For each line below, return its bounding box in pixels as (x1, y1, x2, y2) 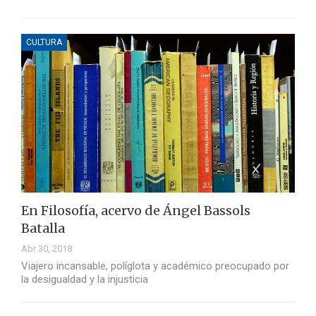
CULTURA (26, 37, 62, 48)
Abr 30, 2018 (21, 243, 72, 255)
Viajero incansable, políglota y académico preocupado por (21, 260, 289, 273)
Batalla (21, 220, 65, 237)
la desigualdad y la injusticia (21, 273, 148, 286)
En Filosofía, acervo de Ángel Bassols (21, 202, 250, 219)
